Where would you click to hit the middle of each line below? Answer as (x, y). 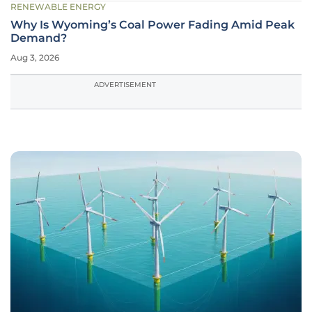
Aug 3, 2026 (35, 57)
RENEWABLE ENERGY (58, 7)
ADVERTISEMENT (125, 85)
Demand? (39, 38)
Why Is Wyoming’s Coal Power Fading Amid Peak (153, 25)
